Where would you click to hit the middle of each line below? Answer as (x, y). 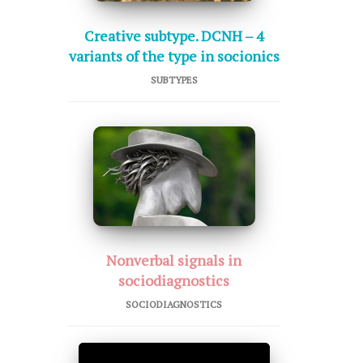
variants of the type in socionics (174, 57)
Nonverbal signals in (174, 261)
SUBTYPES (174, 80)
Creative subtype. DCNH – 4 (174, 36)
